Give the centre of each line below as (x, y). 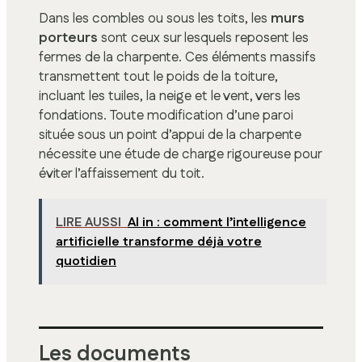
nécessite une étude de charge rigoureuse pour (180, 154)
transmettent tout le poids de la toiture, (158, 76)
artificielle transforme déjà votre (158, 242)
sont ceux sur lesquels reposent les (203, 38)
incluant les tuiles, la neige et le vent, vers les (170, 96)
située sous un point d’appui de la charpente (170, 135)
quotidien (86, 261)
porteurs (68, 38)
